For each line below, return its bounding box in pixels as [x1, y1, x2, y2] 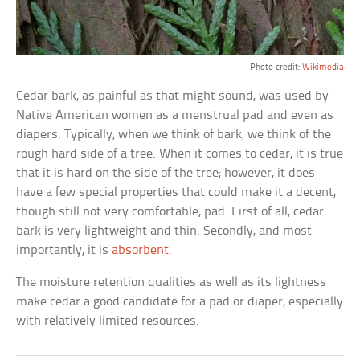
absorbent [112, 243, 170, 258]
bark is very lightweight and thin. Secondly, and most [16, 224, 313, 239]
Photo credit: [249, 63, 302, 73]
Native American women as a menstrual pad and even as [16, 108, 334, 123]
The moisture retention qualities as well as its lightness [16, 276, 327, 290]
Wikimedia [301, 63, 344, 73]
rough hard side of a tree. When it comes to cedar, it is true [16, 147, 344, 162]
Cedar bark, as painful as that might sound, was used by [16, 89, 329, 104]
